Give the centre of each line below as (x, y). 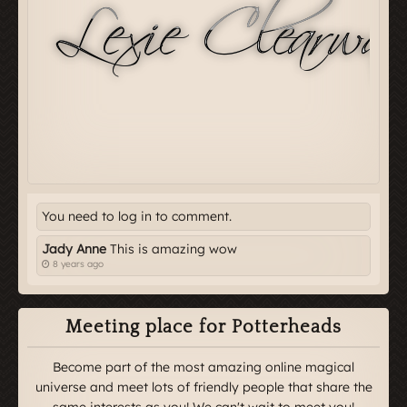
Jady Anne (74, 248)
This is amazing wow (172, 248)
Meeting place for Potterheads (203, 327)
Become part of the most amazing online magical (203, 367)
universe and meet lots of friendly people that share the (203, 387)
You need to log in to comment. (137, 216)
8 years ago (78, 263)
